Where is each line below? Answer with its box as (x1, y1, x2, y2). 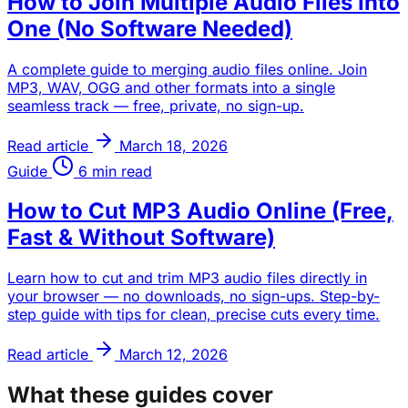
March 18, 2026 (119, 136, 228, 155)
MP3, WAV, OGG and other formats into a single (7, 77, 335, 97)
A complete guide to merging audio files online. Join (7, 59, 367, 78)
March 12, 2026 (119, 345, 228, 364)
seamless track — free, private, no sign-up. (7, 96, 304, 115)
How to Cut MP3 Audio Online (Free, (7, 198, 393, 225)
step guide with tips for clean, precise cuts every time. (7, 305, 380, 324)
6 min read (74, 161, 152, 180)
